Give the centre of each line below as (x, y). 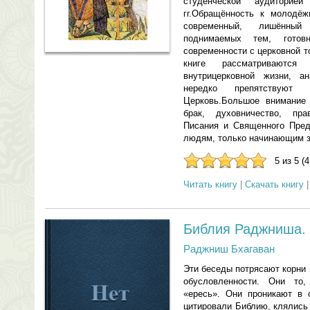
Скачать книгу (274, 184)
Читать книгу (210, 184)
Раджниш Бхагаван (229, 249)
